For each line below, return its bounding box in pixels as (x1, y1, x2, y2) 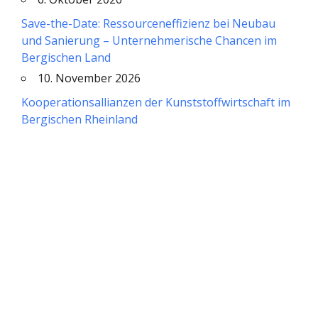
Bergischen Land (21, 49, 111, 65)
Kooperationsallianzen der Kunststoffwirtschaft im (21, 94, 290, 110)
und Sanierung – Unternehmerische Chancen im (21, 32, 277, 48)
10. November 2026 (38, 70, 141, 86)
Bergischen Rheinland (21, 111, 138, 127)
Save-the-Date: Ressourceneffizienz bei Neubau (21, 15, 275, 31)
